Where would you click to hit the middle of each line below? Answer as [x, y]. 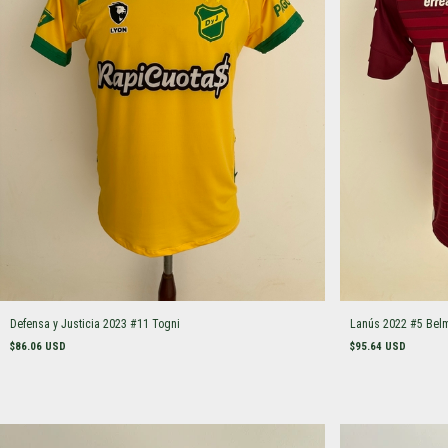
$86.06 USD [38, 346]
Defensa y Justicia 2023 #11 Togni [95, 323]
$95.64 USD [377, 346]
